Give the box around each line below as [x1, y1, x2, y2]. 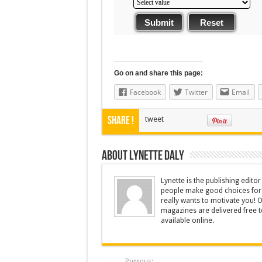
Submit [144, 17, 174, 27]
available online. [160, 216, 214, 225]
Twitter [184, 87, 208, 97]
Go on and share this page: [113, 69, 203, 77]
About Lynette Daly [101, 148, 184, 164]
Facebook [129, 87, 161, 97]
